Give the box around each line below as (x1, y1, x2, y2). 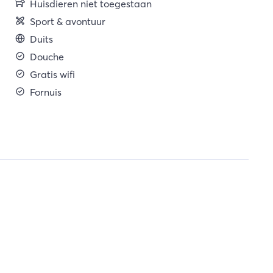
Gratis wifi (29, 68, 75, 80)
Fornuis (29, 86, 62, 98)
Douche (29, 51, 64, 63)
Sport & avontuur (29, 15, 105, 27)
